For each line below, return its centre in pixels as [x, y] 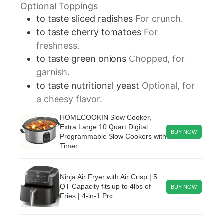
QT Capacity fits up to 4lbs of [105, 186]
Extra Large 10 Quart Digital [104, 127]
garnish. [53, 72]
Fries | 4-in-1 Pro [86, 195]
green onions [99, 58]
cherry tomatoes [106, 32]
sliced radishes [102, 18]
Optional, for [168, 85]
